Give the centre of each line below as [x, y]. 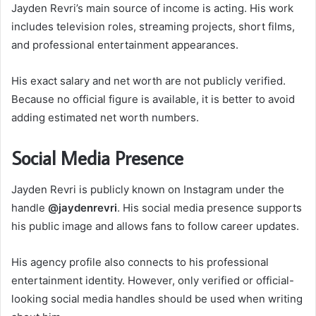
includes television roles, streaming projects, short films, [153, 27]
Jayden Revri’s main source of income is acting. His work [152, 8]
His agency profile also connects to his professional [140, 262]
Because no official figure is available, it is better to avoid [153, 99]
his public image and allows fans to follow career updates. [155, 226]
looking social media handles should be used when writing [157, 298]
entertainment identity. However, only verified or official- [153, 280]
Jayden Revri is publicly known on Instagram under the [148, 189]
